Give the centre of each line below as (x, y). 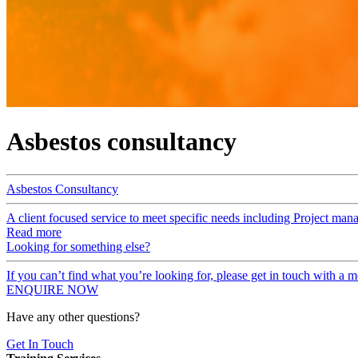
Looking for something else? (78, 246)
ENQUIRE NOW (52, 289)
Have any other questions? (73, 316)
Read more (34, 232)
